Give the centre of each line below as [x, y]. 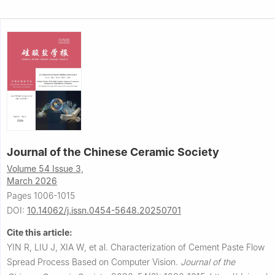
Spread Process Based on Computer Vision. [94, 262]
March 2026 [32, 181]
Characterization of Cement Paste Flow [188, 247]
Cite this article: [40, 233]
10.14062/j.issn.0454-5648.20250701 [104, 211]
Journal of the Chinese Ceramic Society [113, 152]
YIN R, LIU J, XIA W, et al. [59, 247]
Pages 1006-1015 [41, 196]
